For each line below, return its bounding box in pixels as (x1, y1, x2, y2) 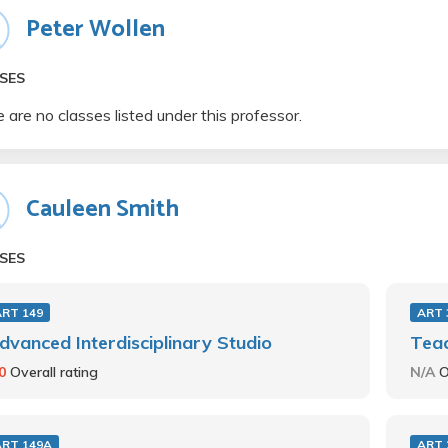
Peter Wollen (26, 10, 165, 49)
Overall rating (10, 363, 98, 381)
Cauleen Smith (26, 190, 179, 229)
